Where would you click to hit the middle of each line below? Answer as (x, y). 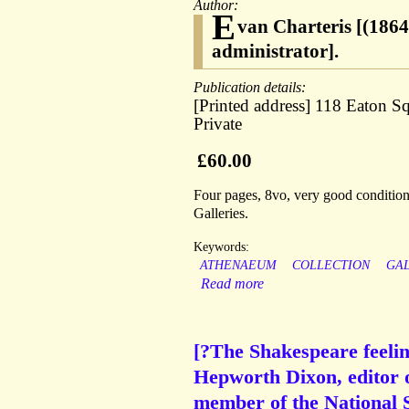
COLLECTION (331, 266)
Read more (232, 284)
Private (218, 124)
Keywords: (221, 247)
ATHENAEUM (238, 266)
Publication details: (252, 88)
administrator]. (275, 52)
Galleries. (221, 214)
